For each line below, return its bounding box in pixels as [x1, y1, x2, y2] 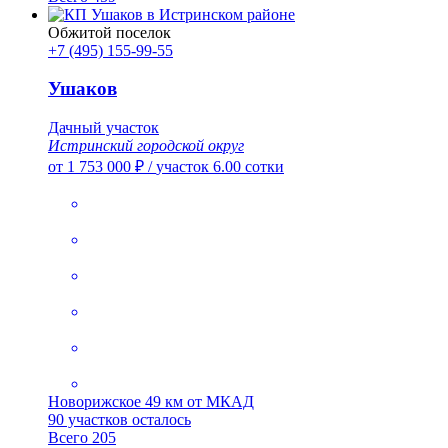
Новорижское [48, 393, 145, 411]
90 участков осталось [48, 411, 191, 429]
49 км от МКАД [145, 393, 254, 411]
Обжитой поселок [48, 23, 171, 41]
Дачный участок [48, 119, 159, 137]
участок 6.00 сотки [156, 158, 284, 176]
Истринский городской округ [48, 137, 244, 155]
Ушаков [48, 78, 117, 100]
